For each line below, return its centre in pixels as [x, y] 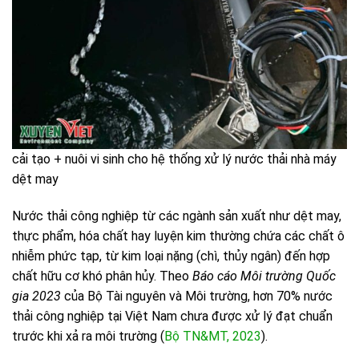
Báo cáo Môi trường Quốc [264, 276]
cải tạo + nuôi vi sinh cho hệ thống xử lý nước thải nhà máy [174, 159]
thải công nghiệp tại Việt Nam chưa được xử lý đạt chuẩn [172, 316]
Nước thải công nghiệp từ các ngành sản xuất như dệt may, [177, 216]
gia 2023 [36, 296]
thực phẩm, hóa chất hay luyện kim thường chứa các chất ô [178, 236]
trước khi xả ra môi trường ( [88, 336]
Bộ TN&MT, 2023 [213, 336]
